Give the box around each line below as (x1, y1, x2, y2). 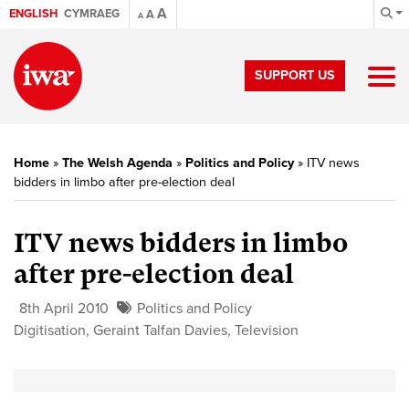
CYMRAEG (64, 6, 120, 21)
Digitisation (14, 321, 86, 340)
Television (235, 321, 299, 340)
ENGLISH (9, 6, 58, 21)
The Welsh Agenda (62, 155, 173, 171)
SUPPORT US (255, 68, 335, 83)
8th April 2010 (19, 299, 109, 318)
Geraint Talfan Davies (93, 321, 227, 340)
